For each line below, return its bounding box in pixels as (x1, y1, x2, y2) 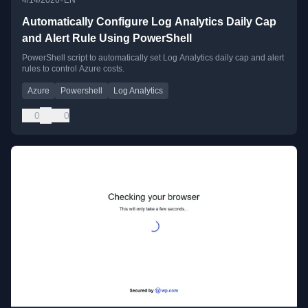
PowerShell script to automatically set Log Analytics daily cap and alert (22, 52, 284, 63)
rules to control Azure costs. (22, 63, 124, 74)
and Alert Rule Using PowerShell (22, 32, 192, 44)
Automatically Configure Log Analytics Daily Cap (22, 15, 276, 27)
